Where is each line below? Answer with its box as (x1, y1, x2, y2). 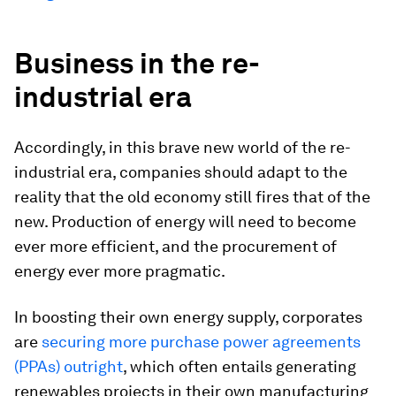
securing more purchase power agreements (42, 332, 361, 351)
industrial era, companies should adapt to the (14, 163, 347, 181)
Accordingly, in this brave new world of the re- (14, 138, 351, 156)
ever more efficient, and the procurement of (14, 237, 337, 255)
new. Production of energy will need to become (14, 212, 356, 231)
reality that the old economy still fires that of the (14, 187, 370, 206)
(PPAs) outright (14, 357, 123, 376)
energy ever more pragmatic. (14, 262, 225, 280)
